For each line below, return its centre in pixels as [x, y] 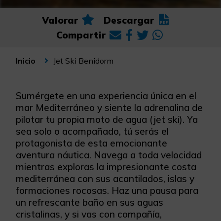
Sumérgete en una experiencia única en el [106, 96]
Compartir [81, 35]
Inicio [26, 61]
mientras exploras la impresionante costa [106, 167]
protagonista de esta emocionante [92, 143]
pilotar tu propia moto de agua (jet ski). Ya [107, 119]
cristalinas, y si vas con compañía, [89, 214]
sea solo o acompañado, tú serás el [92, 131]
